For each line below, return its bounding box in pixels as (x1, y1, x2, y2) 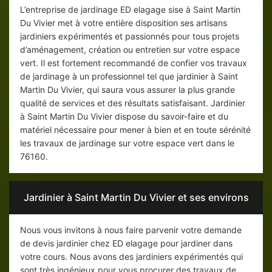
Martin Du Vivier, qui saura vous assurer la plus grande (20, 84, 235, 95)
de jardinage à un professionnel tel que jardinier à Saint (20, 71, 238, 82)
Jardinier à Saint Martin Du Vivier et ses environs (23, 191, 249, 204)
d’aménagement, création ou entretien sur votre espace (20, 44, 240, 55)
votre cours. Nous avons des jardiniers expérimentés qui (20, 251, 243, 262)
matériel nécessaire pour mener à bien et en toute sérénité (20, 124, 251, 135)
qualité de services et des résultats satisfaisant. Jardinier (20, 98, 245, 109)
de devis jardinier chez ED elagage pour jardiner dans (20, 238, 233, 249)
